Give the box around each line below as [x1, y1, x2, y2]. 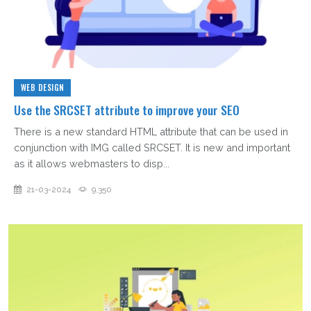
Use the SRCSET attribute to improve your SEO [14, 101, 239, 119]
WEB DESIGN [20, 82, 65, 94]
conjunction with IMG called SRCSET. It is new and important [14, 142, 290, 154]
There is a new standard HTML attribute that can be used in [14, 126, 288, 138]
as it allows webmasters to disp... [14, 158, 169, 170]
